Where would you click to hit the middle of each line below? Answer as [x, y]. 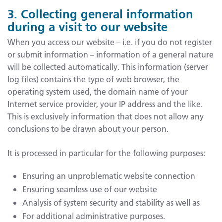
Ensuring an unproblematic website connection [109, 175]
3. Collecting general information [100, 14]
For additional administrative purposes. [94, 216]
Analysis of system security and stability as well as [111, 202]
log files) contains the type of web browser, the [93, 79]
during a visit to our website [87, 27]
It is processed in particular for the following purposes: [106, 153]
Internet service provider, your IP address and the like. [105, 104]
